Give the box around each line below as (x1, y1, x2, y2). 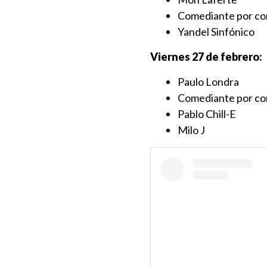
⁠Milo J (178, 123, 205, 136)
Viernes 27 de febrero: (150, 50, 262, 63)
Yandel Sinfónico (178, 25, 254, 38)
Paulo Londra (178, 75, 239, 88)
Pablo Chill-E (178, 107, 236, 120)
